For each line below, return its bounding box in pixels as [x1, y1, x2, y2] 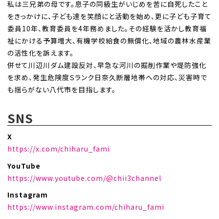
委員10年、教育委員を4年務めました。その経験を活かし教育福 [7, 23, 207, 34]
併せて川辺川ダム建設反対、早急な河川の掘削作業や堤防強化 [7, 60, 206, 70]
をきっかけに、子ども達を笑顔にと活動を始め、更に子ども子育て [7, 11, 212, 22]
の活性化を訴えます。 [7, 48, 74, 58]
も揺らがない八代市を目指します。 [7, 85, 116, 95]
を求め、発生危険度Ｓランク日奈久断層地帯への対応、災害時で [7, 72, 207, 83]
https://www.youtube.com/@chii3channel [7, 173, 161, 183]
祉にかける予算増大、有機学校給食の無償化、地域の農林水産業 [7, 36, 211, 46]
